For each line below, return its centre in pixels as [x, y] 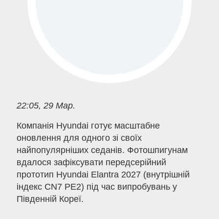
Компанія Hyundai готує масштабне [88, 126]
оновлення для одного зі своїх [79, 138]
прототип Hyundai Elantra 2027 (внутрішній [103, 175]
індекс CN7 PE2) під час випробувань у [97, 187]
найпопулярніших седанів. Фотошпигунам [102, 150]
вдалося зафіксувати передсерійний [91, 163]
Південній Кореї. [50, 199]
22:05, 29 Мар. [46, 105]
